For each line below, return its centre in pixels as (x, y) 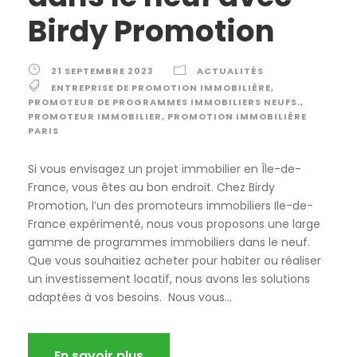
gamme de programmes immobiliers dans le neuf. (169, 243)
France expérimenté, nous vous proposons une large (174, 224)
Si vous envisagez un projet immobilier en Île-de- (165, 169)
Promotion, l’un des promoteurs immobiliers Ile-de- (171, 206)
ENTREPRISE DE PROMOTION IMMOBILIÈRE (161, 88)
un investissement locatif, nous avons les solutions (169, 279)
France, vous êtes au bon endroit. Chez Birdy (151, 188)
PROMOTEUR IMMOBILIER (95, 117)
